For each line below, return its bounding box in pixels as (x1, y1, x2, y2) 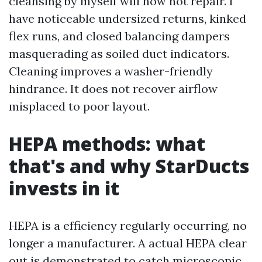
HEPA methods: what (9, 131, 205, 156)
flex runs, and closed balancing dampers (9, 29, 230, 43)
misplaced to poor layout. (9, 99, 150, 113)
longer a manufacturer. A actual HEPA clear (9, 236, 247, 250)
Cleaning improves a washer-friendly (9, 64, 213, 78)
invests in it (9, 175, 119, 201)
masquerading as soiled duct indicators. (9, 46, 229, 61)
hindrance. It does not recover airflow (9, 81, 218, 96)
